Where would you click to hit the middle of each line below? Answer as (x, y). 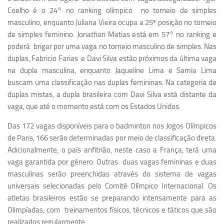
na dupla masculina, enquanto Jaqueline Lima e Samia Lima (112, 70)
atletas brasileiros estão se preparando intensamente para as (112, 198)
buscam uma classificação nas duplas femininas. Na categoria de (112, 82)
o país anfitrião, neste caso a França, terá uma (139, 150)
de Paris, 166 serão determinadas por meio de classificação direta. (112, 138)
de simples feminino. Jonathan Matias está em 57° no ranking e (112, 34)
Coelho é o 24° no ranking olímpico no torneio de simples (112, 10)
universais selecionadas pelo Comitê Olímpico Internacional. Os (112, 186)
